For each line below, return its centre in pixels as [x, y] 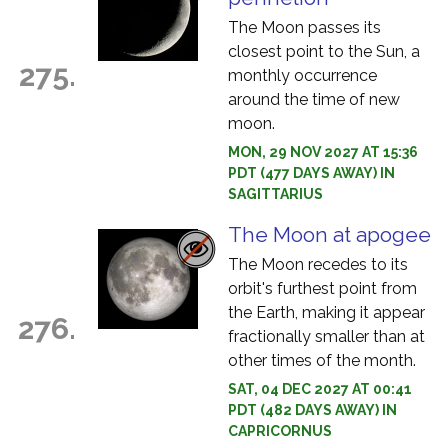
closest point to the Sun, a [324, 51]
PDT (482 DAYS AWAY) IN [312, 410]
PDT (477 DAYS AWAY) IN [311, 173]
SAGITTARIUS [275, 194]
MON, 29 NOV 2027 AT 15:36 [323, 152]
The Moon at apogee [329, 234]
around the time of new [314, 99]
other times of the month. [322, 360]
